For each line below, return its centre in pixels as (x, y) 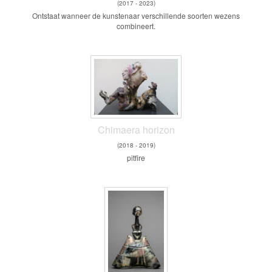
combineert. (136, 25)
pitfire (136, 157)
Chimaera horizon (136, 129)
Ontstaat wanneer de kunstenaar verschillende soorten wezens (136, 15)
